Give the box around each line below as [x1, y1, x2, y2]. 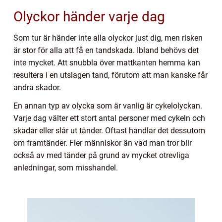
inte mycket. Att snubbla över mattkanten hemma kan [13, 58, 200, 68]
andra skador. [13, 83, 63, 93]
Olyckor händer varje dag [13, 8, 165, 25]
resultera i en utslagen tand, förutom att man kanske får [13, 70, 208, 80]
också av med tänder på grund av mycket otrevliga [13, 151, 189, 161]
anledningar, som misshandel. [13, 163, 118, 173]
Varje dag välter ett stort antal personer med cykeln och [13, 113, 205, 123]
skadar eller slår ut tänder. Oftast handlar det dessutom [13, 126, 205, 136]
